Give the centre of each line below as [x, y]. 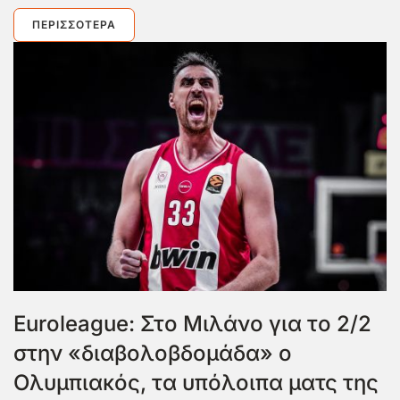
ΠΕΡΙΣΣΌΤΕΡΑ [74, 25]
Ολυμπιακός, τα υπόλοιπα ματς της [196, 383]
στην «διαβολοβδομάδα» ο [153, 354]
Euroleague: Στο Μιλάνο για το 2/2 [192, 324]
